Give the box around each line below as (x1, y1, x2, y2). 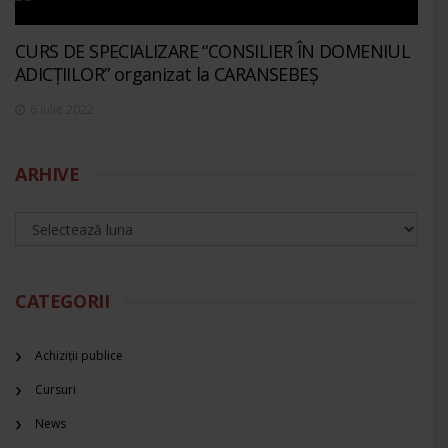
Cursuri (35, 381, 76, 399)
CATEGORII (15, 289, 110, 314)
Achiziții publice (35, 347, 123, 365)
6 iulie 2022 (30, 101, 94, 119)
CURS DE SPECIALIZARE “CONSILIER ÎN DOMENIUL (15, 39, 411, 64)
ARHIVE (15, 162, 80, 187)
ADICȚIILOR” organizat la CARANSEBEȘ (15, 62, 318, 87)
